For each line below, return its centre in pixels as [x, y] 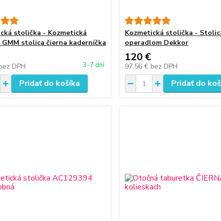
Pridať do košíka [49, 83]
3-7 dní [94, 65]
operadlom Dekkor [157, 43]
